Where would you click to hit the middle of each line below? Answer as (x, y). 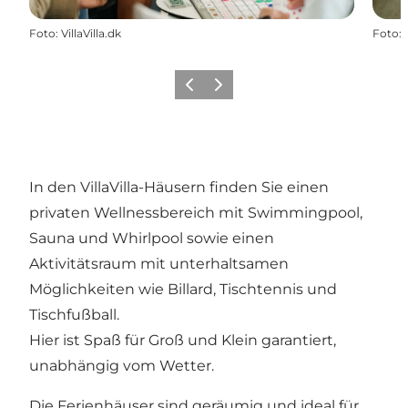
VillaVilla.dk (91, 33)
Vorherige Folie (221, 90)
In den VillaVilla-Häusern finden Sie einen (179, 187)
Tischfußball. (74, 314)
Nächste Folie (245, 90)
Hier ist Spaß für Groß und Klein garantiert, (183, 340)
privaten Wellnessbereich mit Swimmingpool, (196, 212)
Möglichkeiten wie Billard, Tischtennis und (183, 289)
